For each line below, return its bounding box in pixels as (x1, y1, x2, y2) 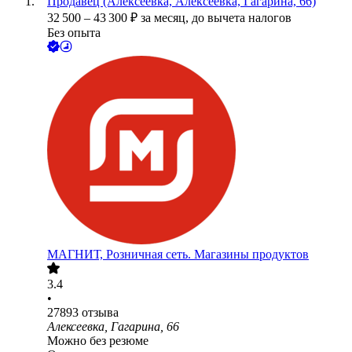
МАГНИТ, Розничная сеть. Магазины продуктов (47, 247, 309, 262)
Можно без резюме (47, 334, 148, 348)
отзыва (82, 306, 119, 320)
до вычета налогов (192, 11, 291, 25)
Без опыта (47, 26, 101, 40)
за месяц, (141, 11, 192, 25)
